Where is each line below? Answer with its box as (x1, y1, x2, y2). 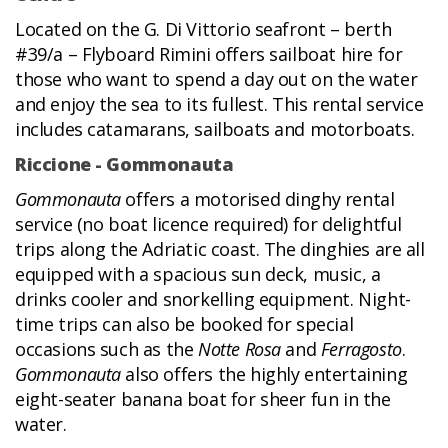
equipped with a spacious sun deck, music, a (15, 262, 381, 287)
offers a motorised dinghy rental (120, 187, 395, 212)
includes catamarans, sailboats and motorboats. (15, 117, 415, 142)
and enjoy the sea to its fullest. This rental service (15, 92, 424, 117)
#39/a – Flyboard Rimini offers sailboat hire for (15, 42, 403, 67)
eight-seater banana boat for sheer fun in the (15, 387, 391, 412)
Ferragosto (320, 337, 402, 362)
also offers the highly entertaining (120, 362, 408, 387)
